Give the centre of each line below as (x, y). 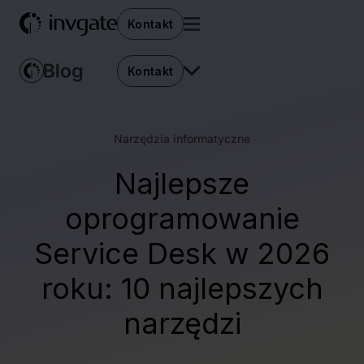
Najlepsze (182, 184)
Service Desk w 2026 (182, 253)
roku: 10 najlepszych (182, 288)
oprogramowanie (182, 219)
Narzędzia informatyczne (182, 139)
